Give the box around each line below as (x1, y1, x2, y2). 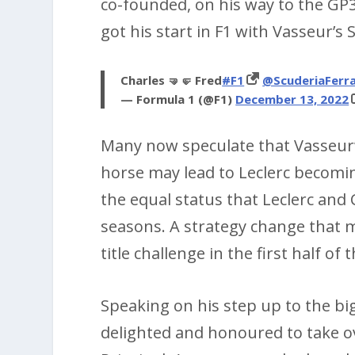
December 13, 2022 (235, 90, 349, 107)
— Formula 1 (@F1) (120, 90, 236, 107)
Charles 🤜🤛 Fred (120, 71, 223, 88)
